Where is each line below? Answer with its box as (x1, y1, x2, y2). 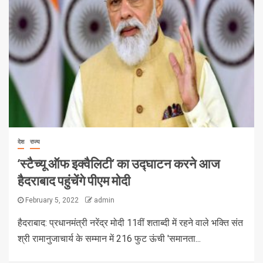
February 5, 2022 (23, 196, 80, 205)
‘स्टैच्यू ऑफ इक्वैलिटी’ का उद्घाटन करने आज (18, 156, 220, 171)
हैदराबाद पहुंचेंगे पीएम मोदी (18, 173, 130, 188)
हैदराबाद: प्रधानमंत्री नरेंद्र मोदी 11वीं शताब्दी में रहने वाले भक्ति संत (18, 217, 243, 229)
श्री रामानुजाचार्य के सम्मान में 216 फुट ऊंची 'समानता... (18, 233, 201, 245)
